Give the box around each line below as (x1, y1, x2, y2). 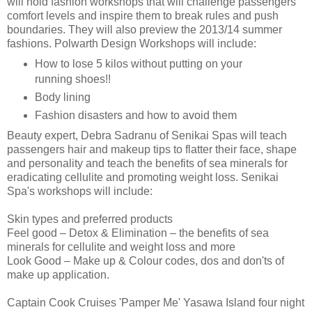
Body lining (34, 91, 91, 103)
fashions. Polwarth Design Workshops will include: (7, 38, 256, 50)
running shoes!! (34, 72, 111, 85)
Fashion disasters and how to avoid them (34, 109, 237, 121)
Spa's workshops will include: (7, 185, 153, 197)
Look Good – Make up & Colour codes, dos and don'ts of (7, 254, 284, 267)
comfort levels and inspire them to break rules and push (7, 10, 279, 22)
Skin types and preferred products (7, 212, 173, 225)
